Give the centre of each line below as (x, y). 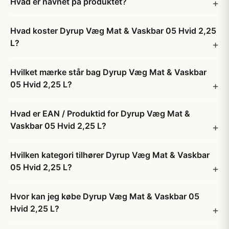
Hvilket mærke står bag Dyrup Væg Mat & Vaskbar (108, 72)
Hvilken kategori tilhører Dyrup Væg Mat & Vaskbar (110, 155)
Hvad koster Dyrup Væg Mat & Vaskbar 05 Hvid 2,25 (113, 31)
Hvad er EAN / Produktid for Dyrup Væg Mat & (100, 113)
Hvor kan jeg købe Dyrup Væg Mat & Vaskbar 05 (105, 196)
